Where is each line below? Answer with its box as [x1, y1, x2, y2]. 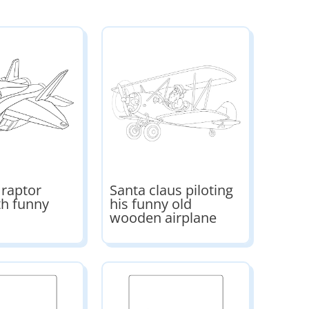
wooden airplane [109, 208, 217, 228]
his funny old [109, 195, 192, 214]
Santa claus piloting [109, 181, 233, 200]
